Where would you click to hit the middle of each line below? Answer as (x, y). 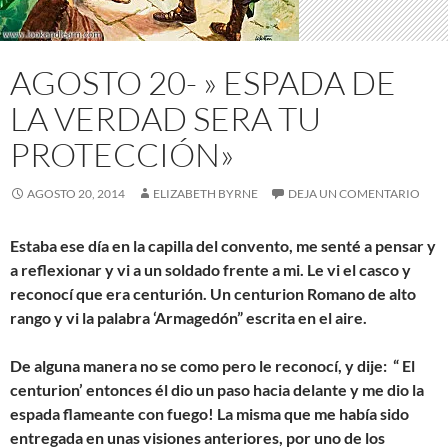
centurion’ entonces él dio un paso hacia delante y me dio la (217, 389)
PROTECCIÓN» (122, 154)
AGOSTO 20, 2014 (76, 193)
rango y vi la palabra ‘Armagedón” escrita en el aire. (188, 317)
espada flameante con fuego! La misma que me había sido (209, 413)
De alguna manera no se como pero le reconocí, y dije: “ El (212, 365)
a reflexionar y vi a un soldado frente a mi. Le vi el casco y (210, 269)
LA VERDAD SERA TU (165, 118)
